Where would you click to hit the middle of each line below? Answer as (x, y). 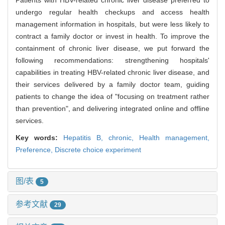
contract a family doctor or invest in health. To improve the (113, 36)
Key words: (39, 138)
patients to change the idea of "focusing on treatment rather (113, 97)
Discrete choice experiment (98, 150)
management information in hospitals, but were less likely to (113, 24)
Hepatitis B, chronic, (101, 138)
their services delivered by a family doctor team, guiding (113, 85)
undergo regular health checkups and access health (113, 12)
